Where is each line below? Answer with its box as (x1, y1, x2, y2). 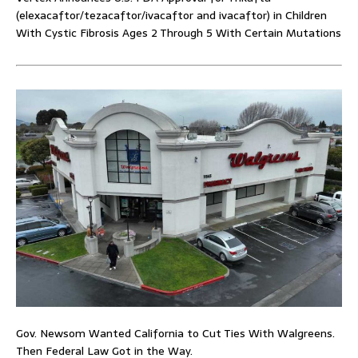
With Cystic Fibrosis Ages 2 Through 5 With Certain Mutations (16, 23, 341, 42)
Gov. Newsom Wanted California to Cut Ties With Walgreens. (16, 324, 335, 342)
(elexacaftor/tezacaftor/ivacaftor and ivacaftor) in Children (16, 6, 327, 24)
